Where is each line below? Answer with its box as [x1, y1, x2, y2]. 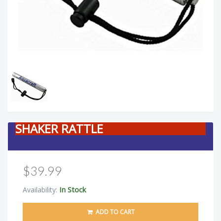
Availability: [23, 185, 59, 195]
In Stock [59, 184, 86, 195]
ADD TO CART [94, 208, 135, 217]
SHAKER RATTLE [15, 120, 103, 137]
